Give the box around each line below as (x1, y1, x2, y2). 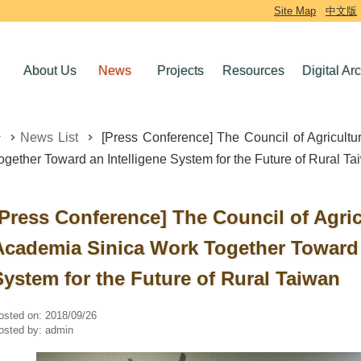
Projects (157, 64, 205, 77)
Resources (222, 64, 284, 77)
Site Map (274, 5, 316, 17)
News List (19, 131, 78, 144)
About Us (23, 64, 77, 77)
